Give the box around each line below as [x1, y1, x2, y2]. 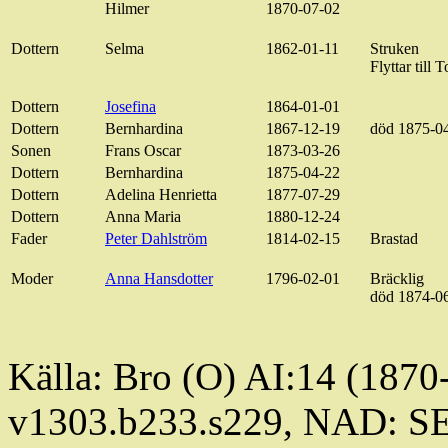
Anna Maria [105, 208, 181, 226]
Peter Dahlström [105, 230, 207, 248]
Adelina [105, 186, 155, 204]
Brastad [370, 230, 418, 248]
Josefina [105, 98, 156, 116]
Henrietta [155, 186, 217, 204]
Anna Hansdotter [105, 270, 213, 288]
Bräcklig [370, 270, 424, 288]
